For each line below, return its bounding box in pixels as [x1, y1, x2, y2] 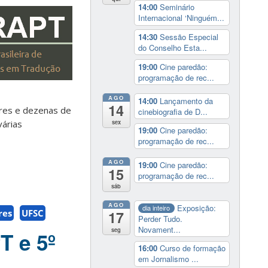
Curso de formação [159, 242, 226, 254]
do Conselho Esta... [138, 41, 207, 53]
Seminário [159, 1, 194, 13]
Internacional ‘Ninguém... [138, 12, 224, 24]
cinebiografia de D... [138, 105, 208, 117]
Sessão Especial [159, 31, 218, 42]
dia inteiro [142, 203, 170, 213]
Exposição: [177, 202, 217, 214]
